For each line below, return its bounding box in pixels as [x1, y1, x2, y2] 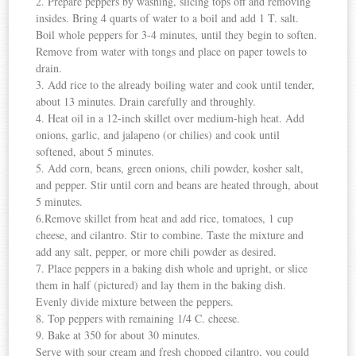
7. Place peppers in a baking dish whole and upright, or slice [36, 261, 308, 277]
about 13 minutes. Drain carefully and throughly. [36, 94, 257, 110]
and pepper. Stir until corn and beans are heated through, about [36, 177, 319, 193]
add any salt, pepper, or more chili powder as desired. [36, 244, 277, 260]
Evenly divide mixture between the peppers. [36, 294, 234, 310]
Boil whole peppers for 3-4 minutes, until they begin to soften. [36, 27, 318, 43]
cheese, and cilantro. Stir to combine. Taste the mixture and [36, 227, 304, 243]
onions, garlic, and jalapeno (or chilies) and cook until [36, 127, 281, 143]
